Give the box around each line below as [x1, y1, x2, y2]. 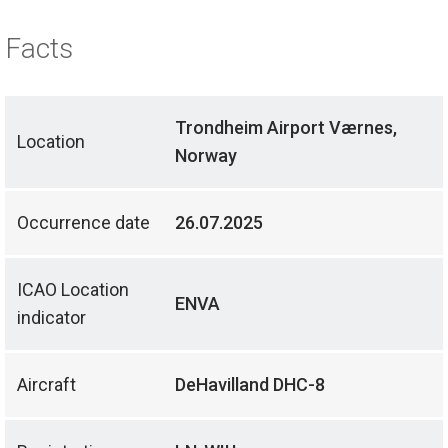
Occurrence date [17, 212, 150, 234]
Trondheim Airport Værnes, [175, 117, 397, 139]
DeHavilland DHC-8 [175, 374, 325, 396]
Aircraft [17, 374, 76, 396]
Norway [175, 145, 237, 167]
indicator [17, 307, 86, 329]
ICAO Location [17, 279, 129, 301]
